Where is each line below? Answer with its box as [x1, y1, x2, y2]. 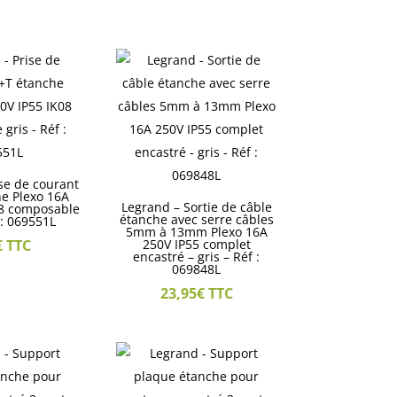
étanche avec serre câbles [119, 211, 274, 229]
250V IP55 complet [142, 236, 251, 253]
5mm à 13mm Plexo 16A [125, 223, 268, 241]
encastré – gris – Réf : [133, 248, 261, 266]
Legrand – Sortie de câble [121, 198, 272, 216]
